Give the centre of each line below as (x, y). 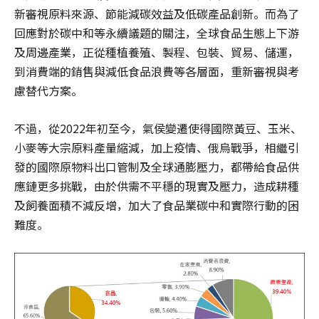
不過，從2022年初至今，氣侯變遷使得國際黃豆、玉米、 (158, 128)
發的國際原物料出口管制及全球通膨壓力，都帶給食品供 (157, 166)
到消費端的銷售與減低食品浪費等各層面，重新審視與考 (157, 71)
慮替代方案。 (48, 90)
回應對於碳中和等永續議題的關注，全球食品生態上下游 (157, 32)
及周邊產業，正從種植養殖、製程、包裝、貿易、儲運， (157, 52)
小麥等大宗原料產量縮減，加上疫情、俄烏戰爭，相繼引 (157, 147)
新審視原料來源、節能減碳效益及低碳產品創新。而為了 (157, 13)
